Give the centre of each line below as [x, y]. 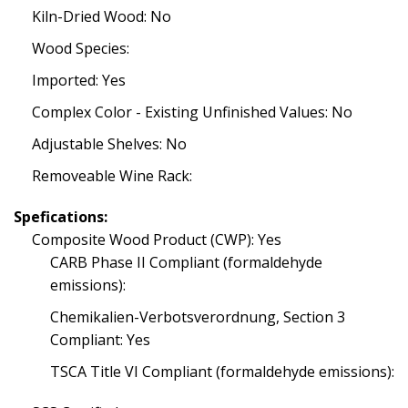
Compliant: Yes [100, 340]
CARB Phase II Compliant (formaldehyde [186, 262]
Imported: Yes [79, 80]
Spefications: [61, 217]
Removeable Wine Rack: [112, 176]
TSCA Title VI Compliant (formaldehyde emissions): [222, 372]
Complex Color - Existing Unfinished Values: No [192, 112]
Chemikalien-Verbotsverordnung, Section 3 [198, 317]
